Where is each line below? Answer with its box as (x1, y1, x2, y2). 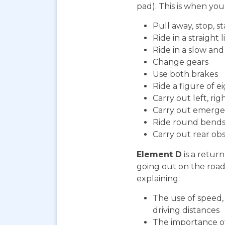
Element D (137, 150, 182, 160)
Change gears (153, 57, 208, 67)
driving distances (153, 205, 219, 215)
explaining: (137, 174, 180, 184)
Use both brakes (153, 69, 218, 79)
